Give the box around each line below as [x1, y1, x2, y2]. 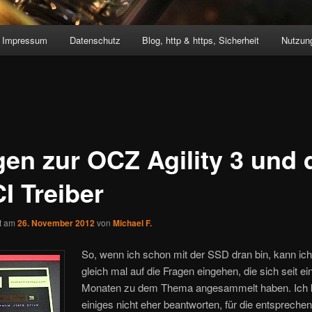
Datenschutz [69, 33, 120, 47]
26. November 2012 [17, 216, 95, 229]
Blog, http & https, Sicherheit [142, 33, 260, 47]
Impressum [2, 33, 48, 47]
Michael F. [112, 216, 152, 229]
